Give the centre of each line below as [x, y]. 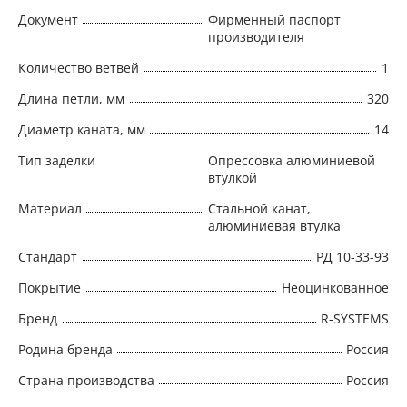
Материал [50, 208]
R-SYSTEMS [355, 318]
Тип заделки [57, 160]
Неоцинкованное [335, 287]
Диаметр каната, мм [82, 129]
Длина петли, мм [71, 98]
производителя [256, 36]
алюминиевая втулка [274, 225]
